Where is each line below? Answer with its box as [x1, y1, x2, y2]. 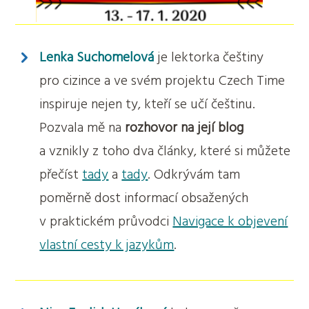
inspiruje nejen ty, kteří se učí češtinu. [39, 94, 256, 114]
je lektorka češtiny [154, 48, 264, 68]
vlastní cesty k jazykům [39, 235, 175, 255]
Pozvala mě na [39, 118, 126, 138]
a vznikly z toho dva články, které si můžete [39, 141, 291, 161]
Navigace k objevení [172, 212, 288, 232]
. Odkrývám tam [148, 165, 241, 185]
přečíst [39, 165, 83, 185]
